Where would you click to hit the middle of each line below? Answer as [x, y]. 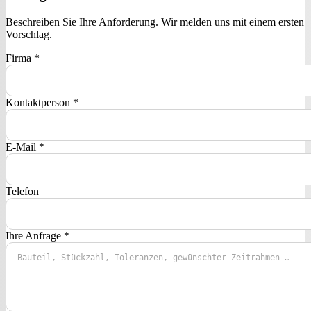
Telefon [22, 192]
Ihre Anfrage [35, 236]
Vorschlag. [29, 34]
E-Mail [22, 147]
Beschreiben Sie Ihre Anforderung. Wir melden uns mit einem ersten [155, 22]
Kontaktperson [39, 102]
